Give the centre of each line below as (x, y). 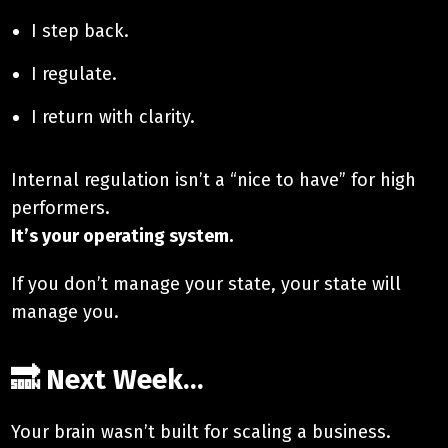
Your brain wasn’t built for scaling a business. (201, 431)
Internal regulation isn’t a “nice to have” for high (214, 179)
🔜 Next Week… (107, 379)
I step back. (80, 30)
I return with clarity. (113, 116)
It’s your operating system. (122, 235)
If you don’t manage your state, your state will (206, 283)
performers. (61, 207)
